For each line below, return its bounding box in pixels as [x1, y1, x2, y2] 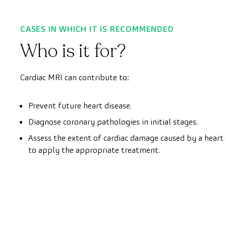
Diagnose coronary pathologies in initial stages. [28, 116, 198, 127]
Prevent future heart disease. [28, 100, 132, 111]
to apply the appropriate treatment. [28, 144, 160, 155]
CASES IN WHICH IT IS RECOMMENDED [20, 23, 174, 34]
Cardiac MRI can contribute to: [20, 72, 129, 83]
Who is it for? [20, 38, 126, 64]
